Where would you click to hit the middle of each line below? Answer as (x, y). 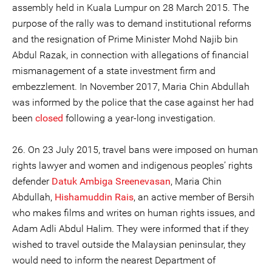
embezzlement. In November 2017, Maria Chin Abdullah (131, 87)
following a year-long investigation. (139, 118)
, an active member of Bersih (194, 197)
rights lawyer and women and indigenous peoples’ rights (132, 165)
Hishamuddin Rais (94, 197)
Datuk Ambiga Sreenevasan (111, 181)
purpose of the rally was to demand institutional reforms (132, 23)
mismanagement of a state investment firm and (114, 71)
